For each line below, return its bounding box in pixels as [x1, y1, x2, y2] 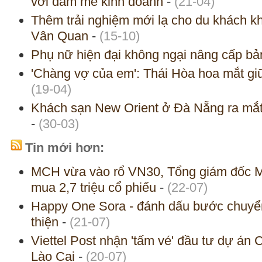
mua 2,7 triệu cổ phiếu [31, 180, 156, 195]
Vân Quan [31, 29, 88, 44]
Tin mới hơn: [25, 140, 104, 156]
